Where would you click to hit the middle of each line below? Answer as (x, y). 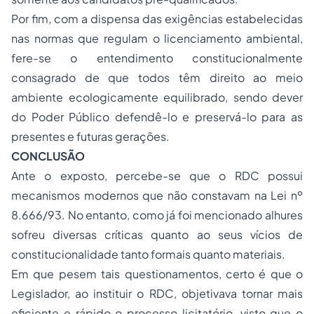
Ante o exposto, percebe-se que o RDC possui (157, 176)
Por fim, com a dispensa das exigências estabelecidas (157, 19)
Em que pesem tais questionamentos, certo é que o (157, 274)
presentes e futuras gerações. (90, 136)
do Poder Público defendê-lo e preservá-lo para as (157, 117)
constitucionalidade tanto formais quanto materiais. (148, 254)
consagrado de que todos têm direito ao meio (157, 77)
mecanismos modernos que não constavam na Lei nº (157, 195)
